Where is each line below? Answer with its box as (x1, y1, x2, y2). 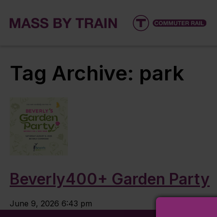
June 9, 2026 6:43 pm (10, 198, 92, 208)
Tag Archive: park (10, 61, 184, 86)
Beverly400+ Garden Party (10, 169, 210, 188)
